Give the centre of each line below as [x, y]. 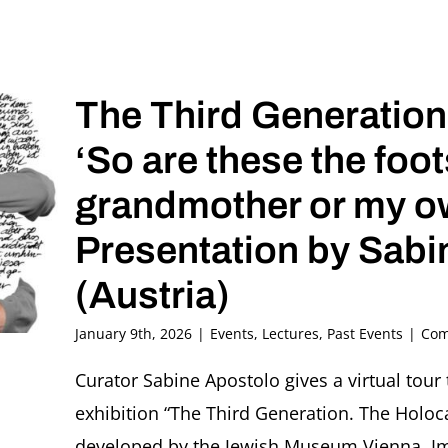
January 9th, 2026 [133, 334]
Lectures [290, 334]
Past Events [365, 334]
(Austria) [152, 296]
